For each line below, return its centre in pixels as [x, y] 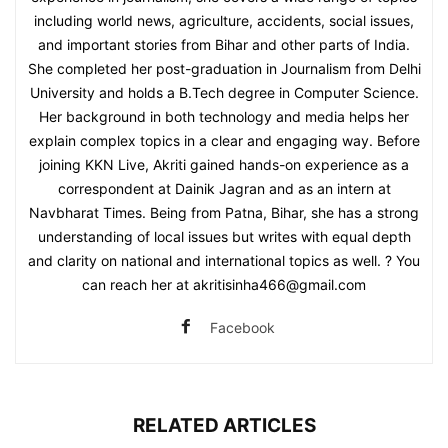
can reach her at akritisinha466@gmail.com [224, 284]
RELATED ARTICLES [224, 425]
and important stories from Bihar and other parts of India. [224, 44]
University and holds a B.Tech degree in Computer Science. [224, 92]
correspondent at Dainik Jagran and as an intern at [224, 188]
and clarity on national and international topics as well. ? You [224, 260]
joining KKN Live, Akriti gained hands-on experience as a [224, 164]
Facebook [242, 327]
